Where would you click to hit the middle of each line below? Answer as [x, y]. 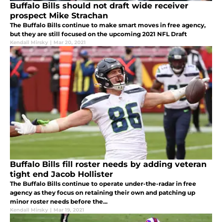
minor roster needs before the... [59, 201]
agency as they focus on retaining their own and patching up [103, 192]
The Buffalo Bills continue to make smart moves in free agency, [108, 25]
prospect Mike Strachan [59, 16]
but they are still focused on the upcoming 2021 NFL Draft [98, 34]
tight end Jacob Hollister [61, 174]
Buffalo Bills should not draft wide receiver [99, 6]
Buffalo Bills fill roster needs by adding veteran [108, 164]
